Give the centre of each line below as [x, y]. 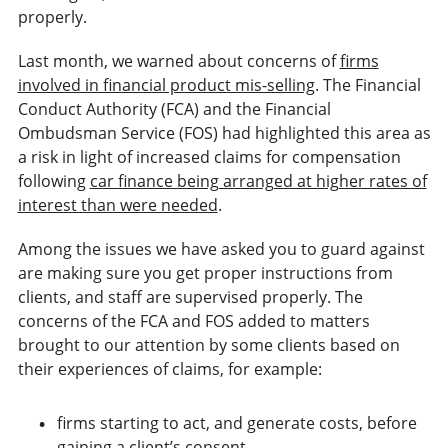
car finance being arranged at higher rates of [258, 181]
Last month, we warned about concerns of [178, 61]
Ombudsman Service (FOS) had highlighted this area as [224, 133]
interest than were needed [117, 205]
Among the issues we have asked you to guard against [221, 249]
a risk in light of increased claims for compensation [209, 157]
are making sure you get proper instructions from [205, 273]
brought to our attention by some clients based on [208, 345]
